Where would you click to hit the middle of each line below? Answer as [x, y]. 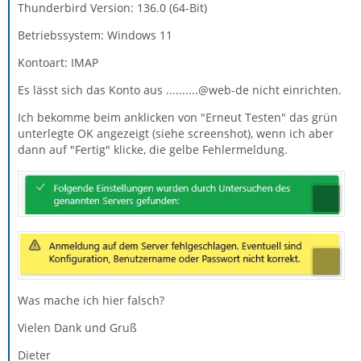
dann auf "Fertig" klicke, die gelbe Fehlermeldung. [153, 149]
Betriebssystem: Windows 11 [95, 35]
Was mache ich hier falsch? [91, 300]
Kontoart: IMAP [58, 62]
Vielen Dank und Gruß [77, 327]
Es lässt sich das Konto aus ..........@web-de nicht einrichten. [180, 89]
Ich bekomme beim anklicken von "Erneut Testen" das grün [178, 117]
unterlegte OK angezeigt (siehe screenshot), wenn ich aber [176, 133]
